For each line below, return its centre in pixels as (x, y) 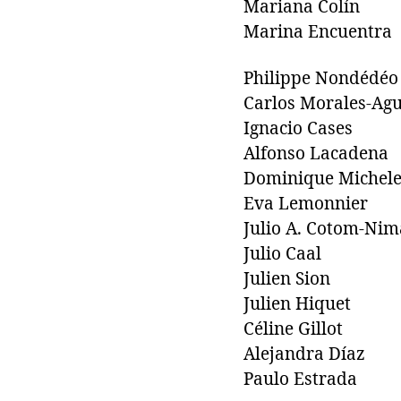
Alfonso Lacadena (316, 154)
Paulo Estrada (300, 379)
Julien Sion (287, 279)
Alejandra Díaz (304, 354)
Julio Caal (282, 254)
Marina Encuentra (318, 32)
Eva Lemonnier (306, 204)
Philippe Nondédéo (321, 78)
